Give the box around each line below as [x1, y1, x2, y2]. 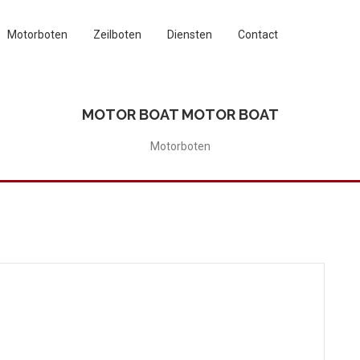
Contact [238, 28, 278, 41]
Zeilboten [93, 28, 141, 41]
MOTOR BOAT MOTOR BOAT [81, 105, 279, 123]
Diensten [167, 28, 212, 41]
